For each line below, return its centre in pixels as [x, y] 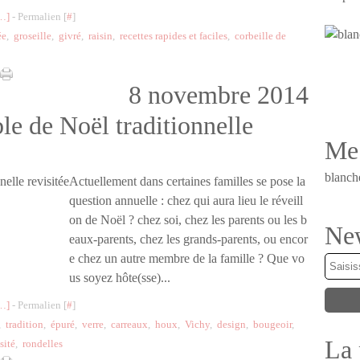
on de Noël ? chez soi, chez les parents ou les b [188, 220]
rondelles [43, 344]
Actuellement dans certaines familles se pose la [187, 181]
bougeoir [272, 324]
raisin [100, 36]
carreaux [129, 324]
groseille [33, 36]
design [231, 324]
